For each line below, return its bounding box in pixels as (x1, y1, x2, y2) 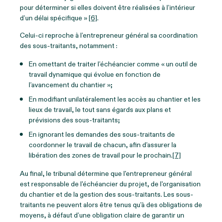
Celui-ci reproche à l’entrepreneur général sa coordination (20, 30, 198, 40)
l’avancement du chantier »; (29, 80, 112, 90)
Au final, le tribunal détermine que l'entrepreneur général (20, 168, 192, 178)
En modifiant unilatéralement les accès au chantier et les (29, 94, 201, 104)
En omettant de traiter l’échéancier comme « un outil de (29, 59, 197, 69)
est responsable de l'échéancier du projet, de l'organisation (20, 179, 201, 189)
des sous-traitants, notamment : (20, 41, 117, 51)
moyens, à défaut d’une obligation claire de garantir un (20, 210, 184, 220)
